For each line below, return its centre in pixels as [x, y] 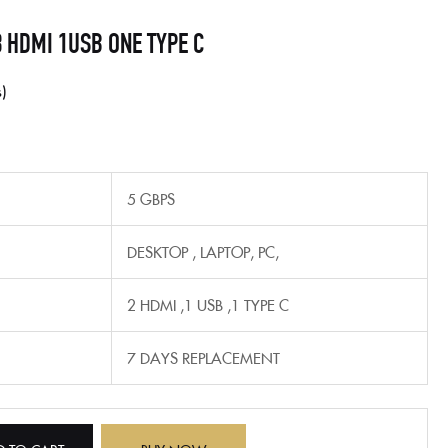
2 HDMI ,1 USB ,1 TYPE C [208, 304]
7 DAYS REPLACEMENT [203, 357]
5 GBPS [151, 198]
